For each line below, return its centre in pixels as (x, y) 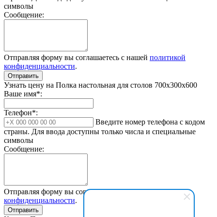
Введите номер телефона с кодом (150, 122)
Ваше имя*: (23, 94)
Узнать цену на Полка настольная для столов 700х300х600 (101, 85)
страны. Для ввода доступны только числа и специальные (100, 132)
